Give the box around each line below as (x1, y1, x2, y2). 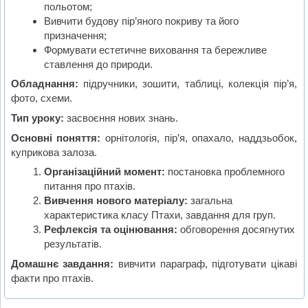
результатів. (43, 238, 102, 250)
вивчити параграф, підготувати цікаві (113, 257, 298, 269)
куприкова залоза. (11, 146, 98, 158)
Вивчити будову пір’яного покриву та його (43, 14, 239, 27)
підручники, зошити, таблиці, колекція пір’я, (78, 78, 298, 90)
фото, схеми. (11, 92, 73, 104)
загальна (187, 195, 232, 207)
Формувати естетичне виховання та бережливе (43, 43, 267, 56)
